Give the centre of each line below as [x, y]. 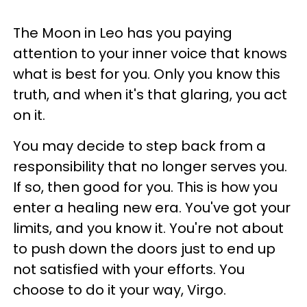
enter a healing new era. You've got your [152, 208]
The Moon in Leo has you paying [123, 33]
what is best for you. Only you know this [147, 74]
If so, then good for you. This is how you [145, 187]
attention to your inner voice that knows [150, 53]
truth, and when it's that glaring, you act [150, 95]
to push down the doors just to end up [144, 249]
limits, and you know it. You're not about [148, 228]
